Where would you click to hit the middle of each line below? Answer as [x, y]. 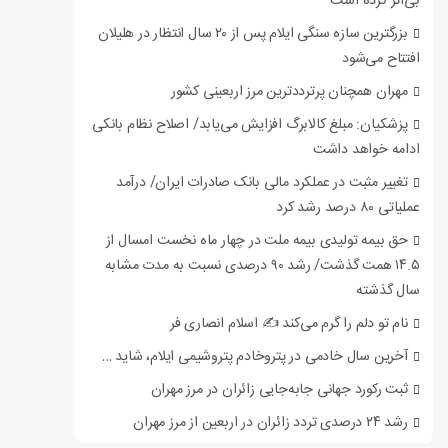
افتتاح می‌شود [380, 59]
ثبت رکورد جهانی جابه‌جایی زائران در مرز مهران [279, 390]
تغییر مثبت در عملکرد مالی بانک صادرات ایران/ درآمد [261, 183]
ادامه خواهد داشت [366, 150]
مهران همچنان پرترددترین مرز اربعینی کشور [289, 92]
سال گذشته [388, 291]
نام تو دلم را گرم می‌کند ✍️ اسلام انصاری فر [288, 324]
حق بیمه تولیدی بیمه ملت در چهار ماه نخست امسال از [256, 241]
